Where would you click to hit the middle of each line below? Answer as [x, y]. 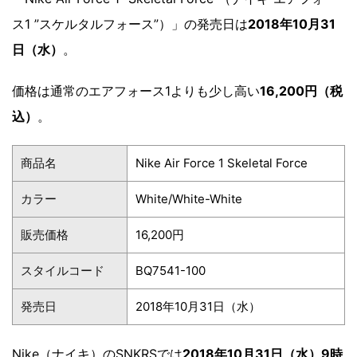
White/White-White [189, 198]
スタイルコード [63, 270]
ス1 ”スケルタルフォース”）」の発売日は [130, 24]
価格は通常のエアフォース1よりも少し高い [136, 90]
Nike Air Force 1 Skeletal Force [222, 163]
